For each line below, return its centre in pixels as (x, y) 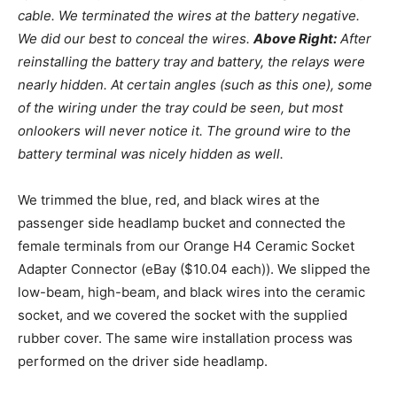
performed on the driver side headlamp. (143, 362)
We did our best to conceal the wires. (136, 39)
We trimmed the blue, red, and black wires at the (169, 200)
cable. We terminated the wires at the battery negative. (189, 16)
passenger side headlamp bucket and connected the (182, 223)
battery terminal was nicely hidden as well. (151, 154)
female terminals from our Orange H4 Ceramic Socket (186, 246)
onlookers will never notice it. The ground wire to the (184, 131)
